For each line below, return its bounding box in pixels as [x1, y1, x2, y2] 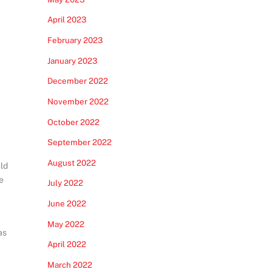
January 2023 [47, 55, 97, 66]
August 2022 [47, 157, 96, 168]
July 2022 [47, 178, 83, 188]
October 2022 [47, 117, 100, 127]
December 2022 [47, 76, 108, 86]
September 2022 [47, 137, 112, 148]
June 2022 [47, 199, 86, 208]
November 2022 [47, 96, 109, 106]
